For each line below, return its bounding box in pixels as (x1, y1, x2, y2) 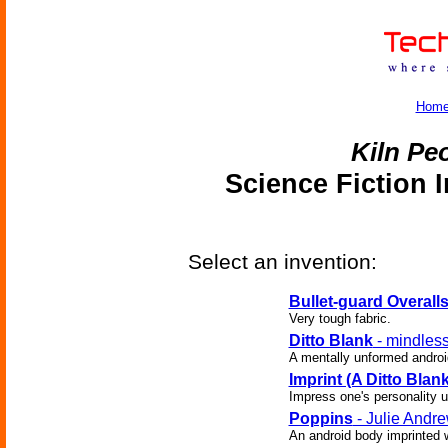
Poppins (288, 410, 353, 428)
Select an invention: (188, 250, 377, 274)
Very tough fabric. (288, 311, 391, 327)
